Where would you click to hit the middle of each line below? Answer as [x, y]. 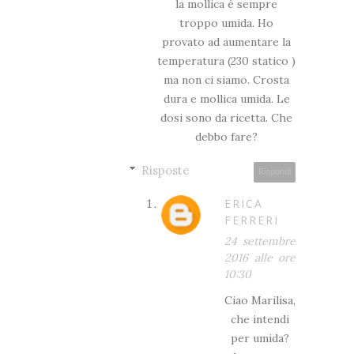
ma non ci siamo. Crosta [226, 79]
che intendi [260, 319]
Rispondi [275, 171]
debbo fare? [226, 136]
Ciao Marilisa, [260, 300]
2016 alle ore [260, 257]
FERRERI [252, 220]
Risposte [166, 170]
